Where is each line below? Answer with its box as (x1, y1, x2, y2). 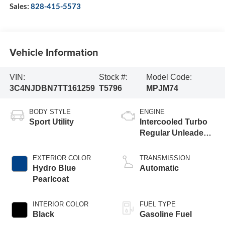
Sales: (9, 2, 31, 11)
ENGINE (140, 108, 165, 116)
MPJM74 (146, 83, 178, 92)
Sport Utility (29, 118, 74, 127)
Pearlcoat (32, 175, 69, 184)
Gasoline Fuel (140, 210, 192, 219)
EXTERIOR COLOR (32, 154, 91, 162)
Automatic (140, 164, 179, 173)
